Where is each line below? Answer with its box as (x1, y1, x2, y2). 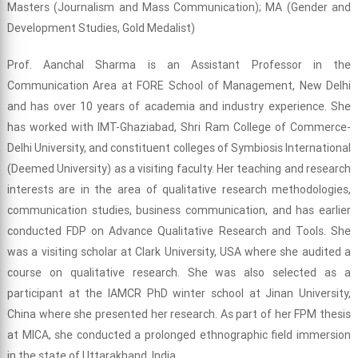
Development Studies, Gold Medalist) (6, 21, 195, 36)
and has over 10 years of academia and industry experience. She (6, 99, 352, 114)
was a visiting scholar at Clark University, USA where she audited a (6, 245, 352, 260)
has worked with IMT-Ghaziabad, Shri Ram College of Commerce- (6, 120, 352, 135)
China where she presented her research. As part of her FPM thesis (6, 307, 352, 322)
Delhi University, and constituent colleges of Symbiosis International (6, 141, 352, 156)
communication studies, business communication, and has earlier (6, 203, 352, 218)
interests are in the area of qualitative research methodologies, (6, 182, 352, 197)
